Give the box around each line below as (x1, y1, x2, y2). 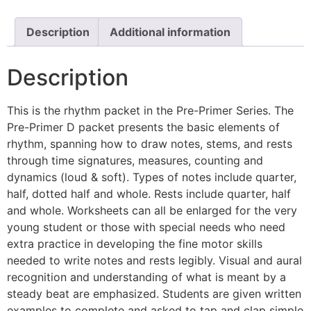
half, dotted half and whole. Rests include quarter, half (7, 187, 291, 201)
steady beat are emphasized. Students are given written (7, 287, 301, 301)
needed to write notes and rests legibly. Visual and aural (7, 253, 302, 268)
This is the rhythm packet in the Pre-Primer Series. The (7, 103, 294, 118)
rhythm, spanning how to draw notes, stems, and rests (7, 137, 292, 151)
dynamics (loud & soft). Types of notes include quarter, (7, 170, 296, 185)
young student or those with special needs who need (7, 220, 285, 235)
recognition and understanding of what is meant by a (7, 270, 286, 285)
